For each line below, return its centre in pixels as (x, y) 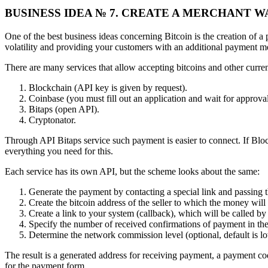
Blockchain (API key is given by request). (108, 87)
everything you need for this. (59, 151)
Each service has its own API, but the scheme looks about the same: (132, 171)
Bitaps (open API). (64, 109)
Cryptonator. (52, 120)
